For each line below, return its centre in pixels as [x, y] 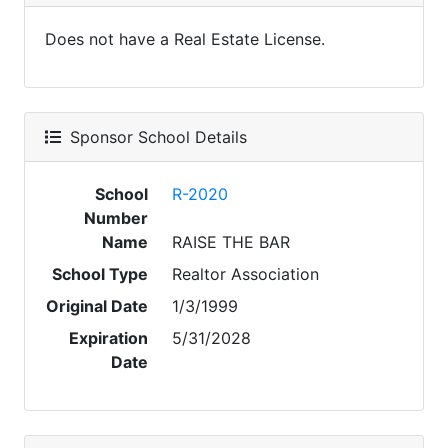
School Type [100, 274]
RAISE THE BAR [231, 242]
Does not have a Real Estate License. [185, 39]
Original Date [97, 306]
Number [116, 218]
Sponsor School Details [156, 137]
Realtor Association [246, 274]
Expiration [109, 338]
